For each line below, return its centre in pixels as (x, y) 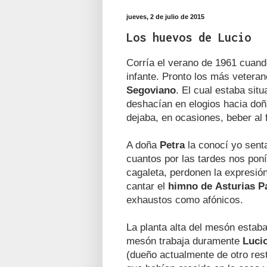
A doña (143, 145)
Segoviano (151, 90)
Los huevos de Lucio (189, 37)
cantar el (146, 186)
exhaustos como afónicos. (185, 199)
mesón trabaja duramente (184, 240)
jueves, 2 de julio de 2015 (165, 17)
